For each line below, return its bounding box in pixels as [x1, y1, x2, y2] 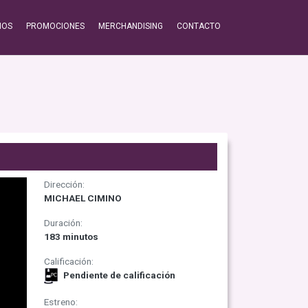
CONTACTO [177, 21, 221, 31]
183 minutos [43, 231, 98, 242]
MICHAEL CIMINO [43, 192, 122, 203]
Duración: [43, 217, 82, 228]
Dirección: [43, 179, 85, 190]
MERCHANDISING [98, 21, 163, 31]
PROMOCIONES [26, 21, 85, 31]
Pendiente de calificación [60, 269, 175, 281]
